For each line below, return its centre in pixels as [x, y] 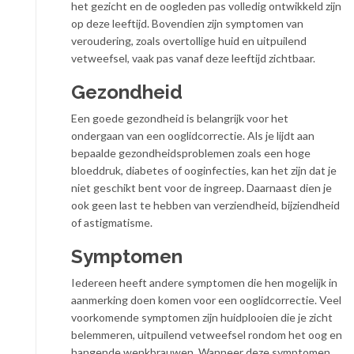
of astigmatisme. [112, 223]
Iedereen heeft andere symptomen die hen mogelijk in [204, 283]
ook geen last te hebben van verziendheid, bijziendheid [205, 205]
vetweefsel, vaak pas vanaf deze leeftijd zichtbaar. [193, 58]
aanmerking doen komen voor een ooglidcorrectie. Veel [206, 300]
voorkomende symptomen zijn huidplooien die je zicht [202, 318]
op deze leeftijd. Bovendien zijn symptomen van [187, 24]
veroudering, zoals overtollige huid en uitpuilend [189, 41]
